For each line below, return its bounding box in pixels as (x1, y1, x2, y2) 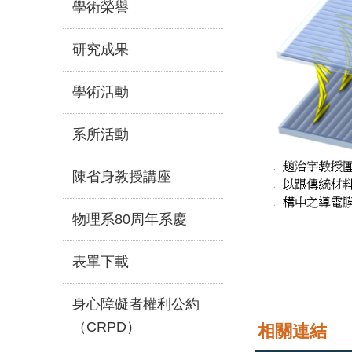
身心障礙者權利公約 (72, 295, 200, 312)
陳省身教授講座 (72, 168, 171, 185)
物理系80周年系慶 (72, 211, 187, 227)
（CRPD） (72, 318, 141, 335)
